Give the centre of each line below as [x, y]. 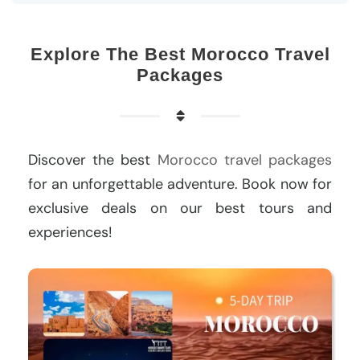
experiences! [70, 232]
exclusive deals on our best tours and [180, 208]
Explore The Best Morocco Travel [180, 54]
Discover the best [93, 160]
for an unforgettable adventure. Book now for [180, 184]
